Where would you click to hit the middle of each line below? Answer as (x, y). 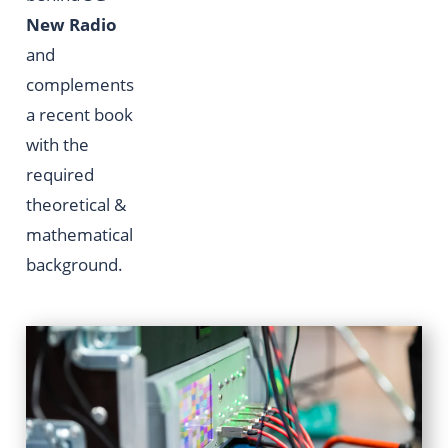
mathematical (79, 233)
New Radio (71, 23)
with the (57, 143)
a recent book (79, 113)
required (60, 173)
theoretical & (76, 203)
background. (74, 263)
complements (80, 83)
